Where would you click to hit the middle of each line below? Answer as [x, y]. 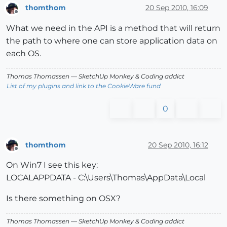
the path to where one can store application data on [112, 41]
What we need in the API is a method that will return [113, 28]
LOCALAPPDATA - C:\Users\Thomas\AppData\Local [106, 178]
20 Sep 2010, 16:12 [178, 145]
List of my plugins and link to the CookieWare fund [84, 86]
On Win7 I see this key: [52, 165]
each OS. [24, 54]
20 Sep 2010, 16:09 [177, 8]
